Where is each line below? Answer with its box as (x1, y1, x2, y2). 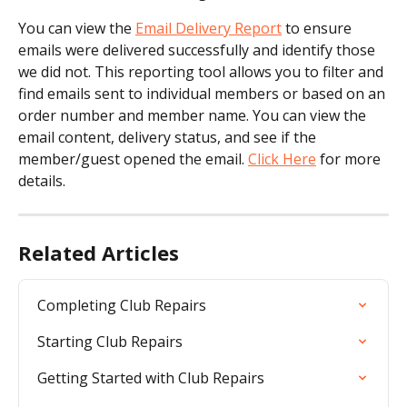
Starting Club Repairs (37, 331, 183, 352)
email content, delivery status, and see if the (18, 126, 320, 147)
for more (316, 148, 384, 169)
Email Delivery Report (135, 17, 282, 38)
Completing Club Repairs (37, 294, 206, 315)
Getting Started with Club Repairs (37, 367, 264, 388)
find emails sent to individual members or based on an (18, 83, 389, 104)
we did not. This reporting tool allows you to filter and (18, 61, 387, 82)
